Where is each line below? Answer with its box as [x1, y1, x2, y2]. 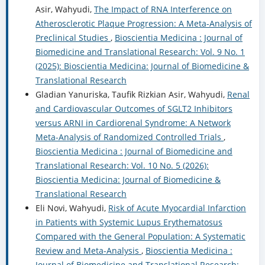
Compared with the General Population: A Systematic [35, 231, 245, 243]
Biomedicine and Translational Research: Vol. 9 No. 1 [35, 46, 245, 58]
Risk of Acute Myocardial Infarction [108, 202, 246, 214]
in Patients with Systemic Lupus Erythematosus [35, 216, 222, 228]
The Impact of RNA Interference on [93, 4, 232, 15]
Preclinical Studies [35, 32, 111, 44]
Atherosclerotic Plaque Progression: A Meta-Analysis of [35, 18, 252, 30]
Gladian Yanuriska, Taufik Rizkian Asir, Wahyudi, [35, 89, 227, 101]
